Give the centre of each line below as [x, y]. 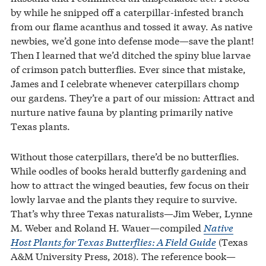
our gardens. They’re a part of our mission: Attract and [133, 97]
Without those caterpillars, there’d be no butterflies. [125, 156]
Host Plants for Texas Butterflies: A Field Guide [113, 241]
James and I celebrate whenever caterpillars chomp [125, 83]
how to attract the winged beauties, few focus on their [130, 184]
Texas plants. [40, 125]
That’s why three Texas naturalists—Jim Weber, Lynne [132, 213]
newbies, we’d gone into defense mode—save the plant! [132, 40]
